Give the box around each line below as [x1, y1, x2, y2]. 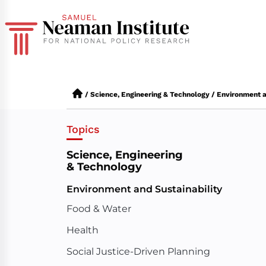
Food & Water [66, 203, 131, 214]
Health [66, 224, 99, 236]
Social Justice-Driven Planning [66, 246, 210, 257]
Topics [66, 123, 100, 135]
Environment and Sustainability [66, 183, 222, 195]
